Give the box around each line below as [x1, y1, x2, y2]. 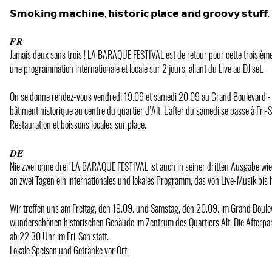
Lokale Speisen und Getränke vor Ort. [10, 242, 129, 257]
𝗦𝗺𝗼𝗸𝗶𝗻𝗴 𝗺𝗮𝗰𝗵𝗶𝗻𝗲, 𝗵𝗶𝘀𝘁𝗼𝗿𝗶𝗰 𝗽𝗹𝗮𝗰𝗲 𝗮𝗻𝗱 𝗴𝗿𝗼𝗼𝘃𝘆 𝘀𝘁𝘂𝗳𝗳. [10, 5, 270, 20]
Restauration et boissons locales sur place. [10, 117, 146, 132]
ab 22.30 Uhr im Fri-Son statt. [10, 228, 109, 243]
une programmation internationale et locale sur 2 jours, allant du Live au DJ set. [10, 61, 263, 76]
